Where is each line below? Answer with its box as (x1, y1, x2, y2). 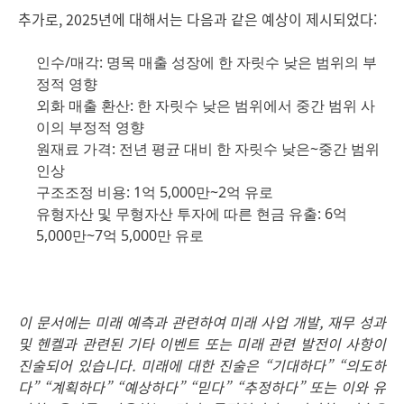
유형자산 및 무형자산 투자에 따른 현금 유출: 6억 (36, 204, 347, 224)
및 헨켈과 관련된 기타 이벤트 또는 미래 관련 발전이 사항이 (18, 333, 386, 354)
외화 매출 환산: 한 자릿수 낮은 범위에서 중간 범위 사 (36, 96, 375, 115)
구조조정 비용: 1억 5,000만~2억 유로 (36, 182, 273, 202)
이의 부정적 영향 (36, 117, 144, 137)
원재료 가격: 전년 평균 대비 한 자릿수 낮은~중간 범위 (36, 139, 380, 159)
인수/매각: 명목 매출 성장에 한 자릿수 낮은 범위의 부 (36, 52, 377, 72)
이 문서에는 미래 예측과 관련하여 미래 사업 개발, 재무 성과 (18, 311, 386, 333)
